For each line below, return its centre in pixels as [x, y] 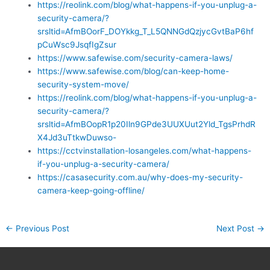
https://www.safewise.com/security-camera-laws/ [135, 58]
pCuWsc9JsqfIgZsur [77, 44]
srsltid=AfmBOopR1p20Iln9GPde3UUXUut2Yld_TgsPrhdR [147, 124]
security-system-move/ [83, 84]
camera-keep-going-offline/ [91, 190]
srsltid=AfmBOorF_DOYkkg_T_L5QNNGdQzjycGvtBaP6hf [146, 31]
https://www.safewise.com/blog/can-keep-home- [133, 71]
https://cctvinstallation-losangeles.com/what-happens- [145, 150]
